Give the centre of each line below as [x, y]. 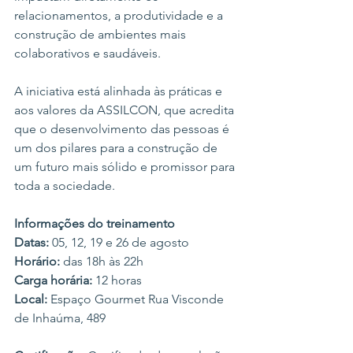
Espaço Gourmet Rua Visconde [137, 299]
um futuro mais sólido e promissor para [126, 167]
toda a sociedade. [65, 186]
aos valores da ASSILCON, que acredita [126, 110]
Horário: [37, 261]
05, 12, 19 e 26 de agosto [119, 242]
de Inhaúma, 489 [60, 318]
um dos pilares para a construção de [117, 148]
